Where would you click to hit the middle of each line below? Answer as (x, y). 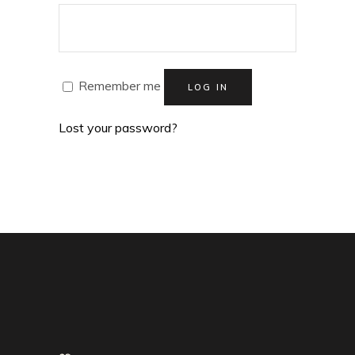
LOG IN (208, 87)
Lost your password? (118, 128)
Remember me (120, 86)
